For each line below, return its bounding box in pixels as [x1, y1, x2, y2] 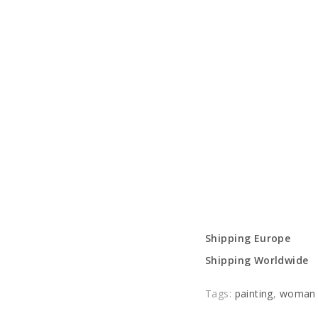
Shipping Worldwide [205, 253, 309, 267]
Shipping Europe [205, 231, 291, 245]
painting [234, 287, 273, 300]
